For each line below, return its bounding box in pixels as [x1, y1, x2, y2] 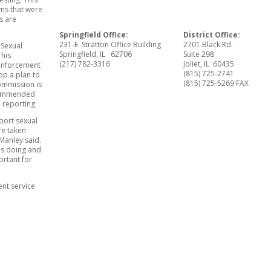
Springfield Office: [59, 29, 128, 40]
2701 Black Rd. [183, 39, 233, 50]
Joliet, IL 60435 [183, 58, 235, 69]
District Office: [183, 29, 241, 40]
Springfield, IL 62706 [59, 48, 132, 59]
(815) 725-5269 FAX [183, 77, 249, 88]
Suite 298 [183, 48, 215, 59]
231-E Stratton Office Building [59, 39, 161, 50]
